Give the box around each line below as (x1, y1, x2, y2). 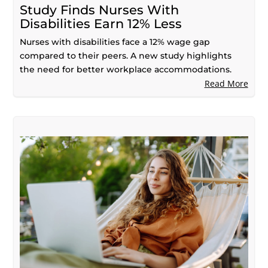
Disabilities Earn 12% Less (20, 16, 182, 31)
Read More (204, 77, 248, 89)
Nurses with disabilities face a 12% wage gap (20, 36, 211, 47)
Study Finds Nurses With (20, 2, 179, 17)
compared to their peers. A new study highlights (20, 50, 232, 61)
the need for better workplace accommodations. (20, 63, 232, 75)
